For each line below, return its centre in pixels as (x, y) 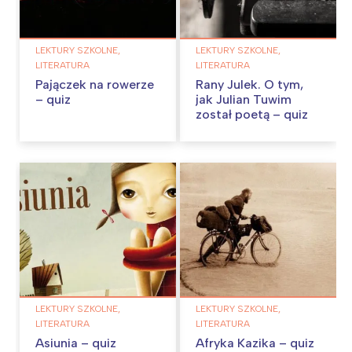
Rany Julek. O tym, (249, 84)
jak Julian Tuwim (244, 99)
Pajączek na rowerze (95, 84)
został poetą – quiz (252, 114)
